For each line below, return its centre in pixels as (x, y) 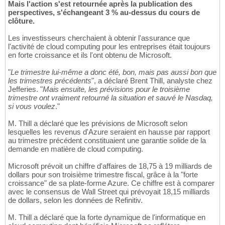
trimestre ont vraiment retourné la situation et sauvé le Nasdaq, (110, 98)
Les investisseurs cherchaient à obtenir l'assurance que (99, 38)
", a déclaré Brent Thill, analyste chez (152, 81)
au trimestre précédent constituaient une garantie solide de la (107, 141)
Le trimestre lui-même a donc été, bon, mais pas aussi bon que (114, 72)
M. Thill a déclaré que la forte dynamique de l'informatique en (107, 217)
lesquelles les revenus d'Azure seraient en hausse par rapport (109, 132)
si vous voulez (32, 106)
